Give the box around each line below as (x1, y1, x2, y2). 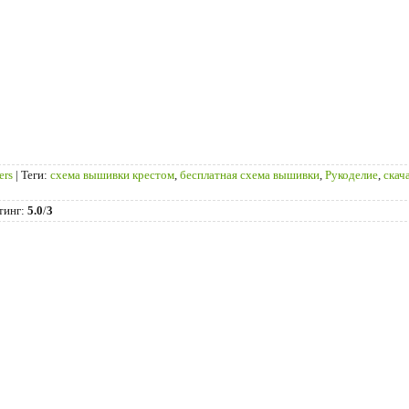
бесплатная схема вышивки (180, 167, 320, 182)
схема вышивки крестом (50, 167, 174, 182)
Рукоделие (325, 167, 378, 182)
